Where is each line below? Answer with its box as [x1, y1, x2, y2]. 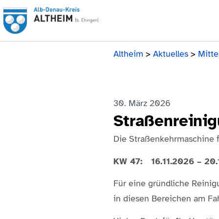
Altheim [113, 48, 143, 60]
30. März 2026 [113, 98, 171, 109]
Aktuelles [153, 48, 188, 60]
